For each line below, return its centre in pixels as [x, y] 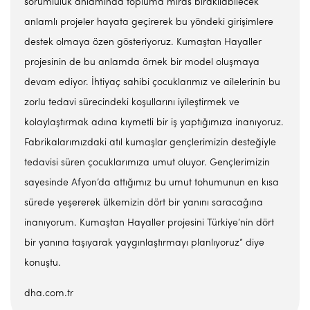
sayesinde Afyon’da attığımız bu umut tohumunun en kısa [152, 183]
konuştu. [43, 263]
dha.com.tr [49, 294]
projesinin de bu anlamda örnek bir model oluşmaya [142, 63]
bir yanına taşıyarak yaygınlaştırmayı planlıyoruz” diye [144, 243]
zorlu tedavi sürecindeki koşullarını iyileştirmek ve [132, 103]
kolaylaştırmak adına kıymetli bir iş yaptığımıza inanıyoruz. [154, 123]
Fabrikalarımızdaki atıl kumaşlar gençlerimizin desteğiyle [150, 143]
